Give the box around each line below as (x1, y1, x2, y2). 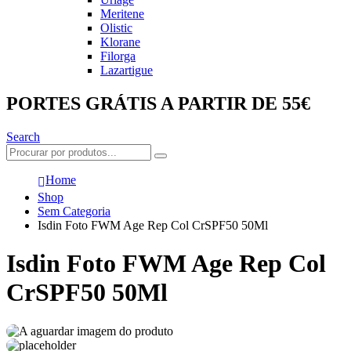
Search (6, 130, 40, 144)
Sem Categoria (38, 204, 110, 219)
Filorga (100, 49, 136, 63)
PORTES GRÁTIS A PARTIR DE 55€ (6, 93, 310, 114)
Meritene (100, 7, 144, 21)
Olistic (100, 21, 132, 35)
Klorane (100, 35, 140, 49)
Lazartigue (100, 63, 153, 78)
